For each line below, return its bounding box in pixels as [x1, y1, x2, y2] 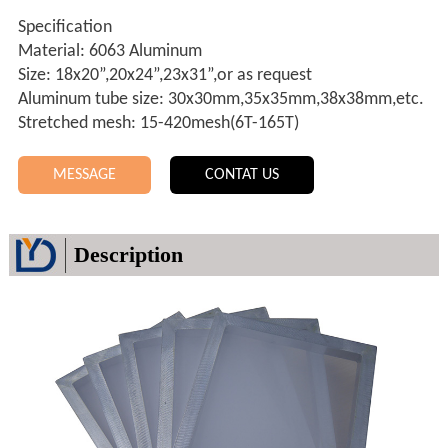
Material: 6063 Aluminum [17, 42, 202, 62]
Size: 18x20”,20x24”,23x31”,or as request [17, 66, 312, 86]
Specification [17, 18, 112, 38]
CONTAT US [204, 167, 279, 184]
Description [73, 242, 183, 268]
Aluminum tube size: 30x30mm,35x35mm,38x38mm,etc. [17, 90, 424, 110]
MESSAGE [52, 167, 116, 184]
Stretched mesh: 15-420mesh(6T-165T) [17, 114, 299, 134]
